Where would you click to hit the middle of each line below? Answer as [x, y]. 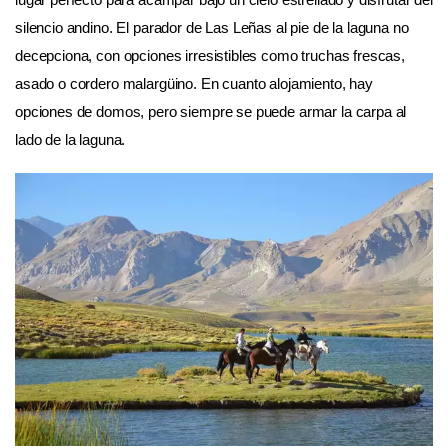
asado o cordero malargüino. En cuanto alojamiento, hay [194, 83]
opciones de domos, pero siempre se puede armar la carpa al [211, 111]
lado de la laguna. [70, 139]
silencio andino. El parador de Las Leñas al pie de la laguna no [212, 27]
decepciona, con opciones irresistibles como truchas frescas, [210, 55]
